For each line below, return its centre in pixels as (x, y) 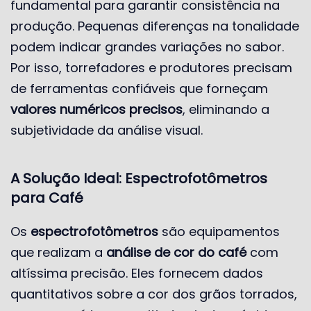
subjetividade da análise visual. (107, 130)
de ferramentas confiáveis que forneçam (139, 88)
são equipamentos (219, 231)
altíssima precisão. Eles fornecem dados (137, 273)
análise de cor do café (176, 252)
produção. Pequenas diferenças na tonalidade (155, 26)
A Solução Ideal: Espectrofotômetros (139, 178)
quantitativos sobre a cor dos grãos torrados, (154, 294)
